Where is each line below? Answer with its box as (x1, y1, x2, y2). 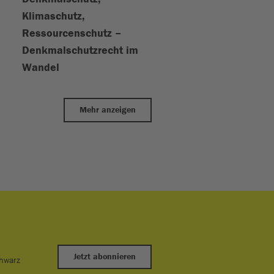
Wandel (22, 61, 59, 74)
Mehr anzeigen (80, 105, 136, 115)
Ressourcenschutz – (22, 27, 122, 40)
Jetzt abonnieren (73, 252, 136, 262)
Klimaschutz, (22, 10, 85, 23)
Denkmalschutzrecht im (22, 44, 138, 57)
